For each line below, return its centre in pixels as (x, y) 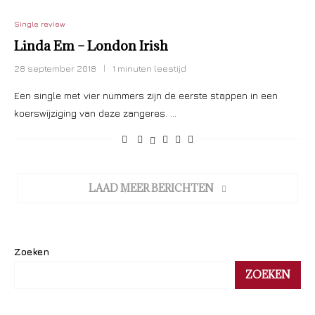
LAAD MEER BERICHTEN (151, 188)
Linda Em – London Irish (91, 46)
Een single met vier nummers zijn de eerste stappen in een (146, 95)
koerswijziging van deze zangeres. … (95, 113)
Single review (40, 24)
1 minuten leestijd (149, 68)
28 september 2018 (55, 68)
